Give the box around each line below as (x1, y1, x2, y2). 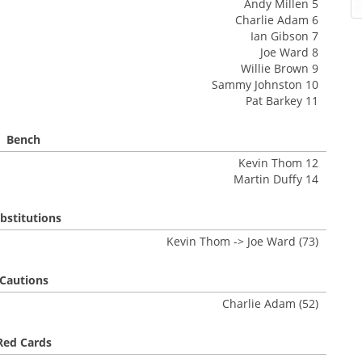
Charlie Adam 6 (235, 12, 318, 27)
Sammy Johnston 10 (212, 77, 318, 92)
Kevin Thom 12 (238, 155, 318, 170)
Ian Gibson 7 (250, 28, 318, 44)
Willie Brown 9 (241, 61, 318, 76)
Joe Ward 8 (260, 44, 318, 60)
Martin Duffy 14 (234, 171, 318, 187)
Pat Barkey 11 (246, 93, 318, 108)
